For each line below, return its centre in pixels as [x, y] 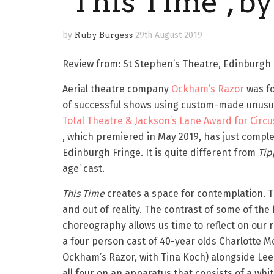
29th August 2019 [169, 35]
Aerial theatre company [117, 89]
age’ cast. [83, 169]
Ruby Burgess [104, 35]
